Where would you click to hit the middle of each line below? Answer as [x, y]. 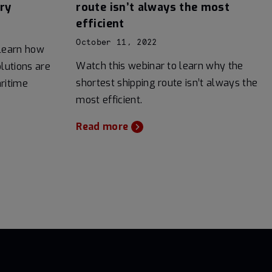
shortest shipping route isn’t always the [167, 83]
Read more [102, 126]
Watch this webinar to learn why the [160, 66]
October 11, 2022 [117, 42]
